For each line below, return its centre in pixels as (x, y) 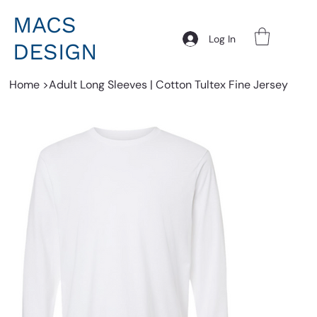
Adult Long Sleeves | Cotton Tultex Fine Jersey (169, 84)
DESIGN (54, 52)
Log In (223, 39)
